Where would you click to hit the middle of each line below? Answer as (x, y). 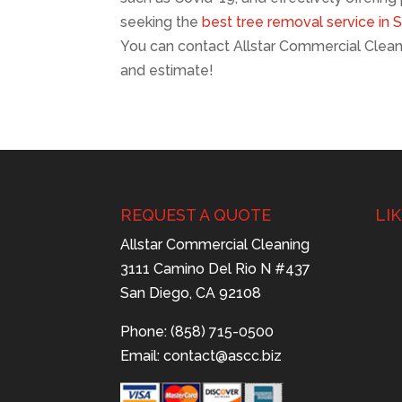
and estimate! (167, 70)
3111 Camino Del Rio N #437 (216, 269)
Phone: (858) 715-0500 (197, 332)
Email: (142, 356)
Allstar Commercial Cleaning (215, 245)
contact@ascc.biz (223, 356)
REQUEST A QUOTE (196, 215)
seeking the (162, 22)
